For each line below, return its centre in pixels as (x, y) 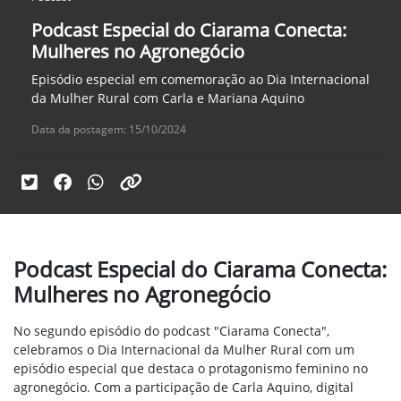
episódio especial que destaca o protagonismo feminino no (191, 369)
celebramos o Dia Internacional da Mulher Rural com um (184, 350)
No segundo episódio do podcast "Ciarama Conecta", (171, 331)
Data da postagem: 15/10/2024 (109, 130)
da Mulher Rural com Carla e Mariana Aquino (168, 98)
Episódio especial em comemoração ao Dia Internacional (200, 80)
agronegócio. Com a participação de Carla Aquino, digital (183, 388)
